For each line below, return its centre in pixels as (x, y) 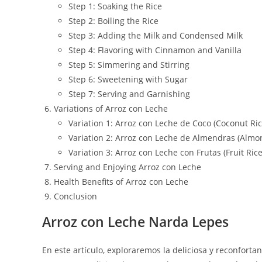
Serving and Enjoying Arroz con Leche (127, 167)
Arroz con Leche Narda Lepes (135, 222)
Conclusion (75, 196)
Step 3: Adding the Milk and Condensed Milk (156, 35)
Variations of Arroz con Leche (111, 108)
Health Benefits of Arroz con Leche (121, 182)
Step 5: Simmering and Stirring (129, 65)
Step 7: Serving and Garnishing (129, 94)
